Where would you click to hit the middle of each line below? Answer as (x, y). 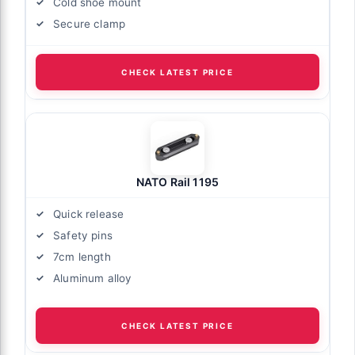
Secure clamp (90, 23)
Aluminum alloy (93, 278)
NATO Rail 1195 (177, 181)
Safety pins (83, 235)
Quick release (89, 214)
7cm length (82, 256)
